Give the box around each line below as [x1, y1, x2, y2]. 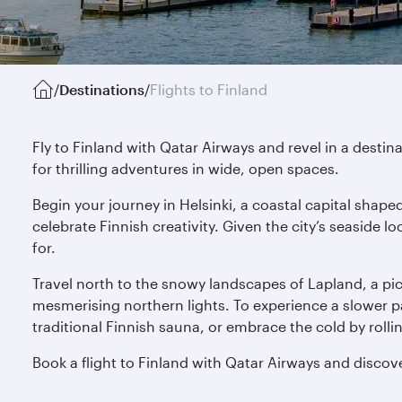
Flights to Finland [150, 81, 267, 98]
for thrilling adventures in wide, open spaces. [32, 160, 339, 177]
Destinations [59, 81, 144, 98]
